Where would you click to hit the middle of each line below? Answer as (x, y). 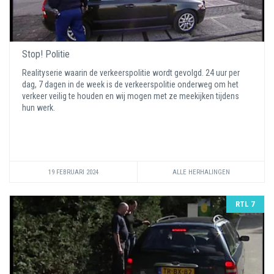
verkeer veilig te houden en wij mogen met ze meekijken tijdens (131, 96)
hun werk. (39, 107)
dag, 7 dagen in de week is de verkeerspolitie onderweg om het (130, 84)
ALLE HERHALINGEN (201, 172)
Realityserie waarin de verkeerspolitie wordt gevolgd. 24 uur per (131, 72)
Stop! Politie (46, 54)
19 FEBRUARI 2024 (73, 172)
